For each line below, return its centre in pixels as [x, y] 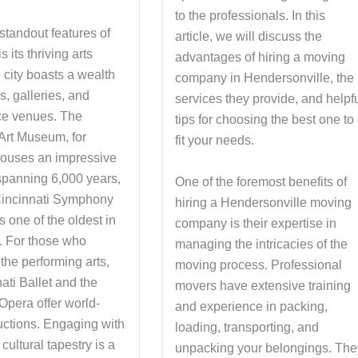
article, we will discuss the [249, 36]
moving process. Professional [259, 265]
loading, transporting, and [247, 327]
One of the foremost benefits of [261, 181]
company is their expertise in [256, 223]
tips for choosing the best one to [265, 119]
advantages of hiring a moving [261, 57]
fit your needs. [215, 140]
